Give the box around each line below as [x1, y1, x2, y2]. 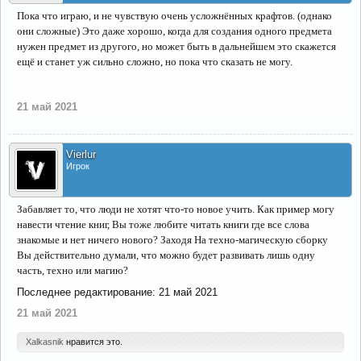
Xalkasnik [26, 337, 64, 346]
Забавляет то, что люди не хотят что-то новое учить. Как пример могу [17, 203, 334, 215]
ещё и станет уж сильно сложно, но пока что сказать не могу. [17, 56, 293, 68]
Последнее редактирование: [17, 286, 159, 298]
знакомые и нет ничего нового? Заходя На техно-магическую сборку [17, 234, 328, 246]
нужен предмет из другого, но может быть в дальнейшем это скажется [17, 40, 336, 52]
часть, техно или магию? [17, 264, 128, 276]
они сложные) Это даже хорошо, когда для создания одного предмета [17, 25, 332, 37]
